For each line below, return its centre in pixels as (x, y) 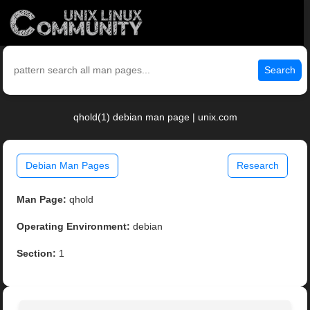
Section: (37, 254)
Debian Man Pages (68, 166)
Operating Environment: (74, 227)
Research (257, 166)
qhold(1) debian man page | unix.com (155, 117)
